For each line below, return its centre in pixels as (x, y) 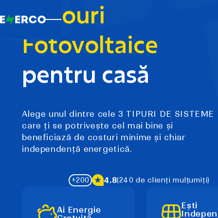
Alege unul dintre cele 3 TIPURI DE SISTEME (118, 114)
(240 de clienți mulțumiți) (163, 180)
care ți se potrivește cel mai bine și (98, 126)
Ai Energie (79, 209)
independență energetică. (77, 149)
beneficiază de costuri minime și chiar (104, 137)
